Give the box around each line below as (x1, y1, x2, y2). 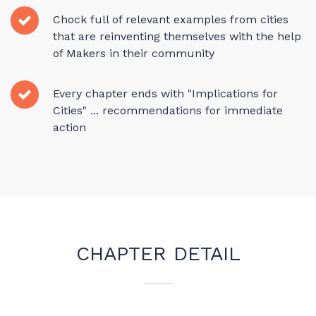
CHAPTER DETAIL (75, 242, 241, 266)
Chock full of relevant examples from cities (53, 13, 288, 27)
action (53, 121, 86, 135)
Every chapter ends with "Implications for (53, 87, 278, 101)
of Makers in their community (53, 47, 214, 61)
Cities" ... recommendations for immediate (53, 104, 283, 118)
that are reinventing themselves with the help (53, 30, 301, 44)
